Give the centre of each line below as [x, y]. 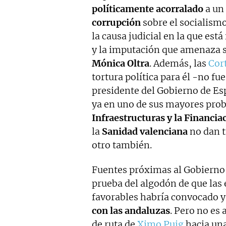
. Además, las [179, 63]
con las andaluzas [131, 211]
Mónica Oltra [121, 63]
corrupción [116, 22]
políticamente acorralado [148, 9]
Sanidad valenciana [145, 131]
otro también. [122, 145]
